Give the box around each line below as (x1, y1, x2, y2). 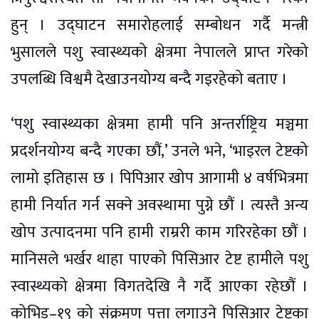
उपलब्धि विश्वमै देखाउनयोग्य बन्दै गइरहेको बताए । (11, 66, 288, 93)
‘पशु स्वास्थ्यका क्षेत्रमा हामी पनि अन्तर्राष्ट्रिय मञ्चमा (11, 110, 308, 137)
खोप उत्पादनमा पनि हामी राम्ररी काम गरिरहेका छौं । (11, 219, 308, 246)
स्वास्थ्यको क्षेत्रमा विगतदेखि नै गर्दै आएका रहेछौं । (11, 273, 308, 300)
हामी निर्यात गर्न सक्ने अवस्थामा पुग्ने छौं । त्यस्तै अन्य (11, 192, 308, 219)
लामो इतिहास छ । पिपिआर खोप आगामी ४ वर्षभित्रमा (11, 164, 308, 192)
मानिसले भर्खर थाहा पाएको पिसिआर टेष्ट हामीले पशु (11, 246, 308, 273)
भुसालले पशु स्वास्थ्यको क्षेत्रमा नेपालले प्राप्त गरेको (11, 38, 308, 66)
